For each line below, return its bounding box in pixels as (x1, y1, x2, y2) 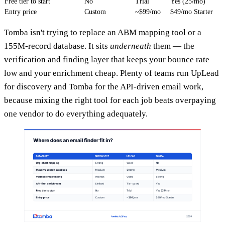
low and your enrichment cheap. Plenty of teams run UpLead (4, 68, 219, 78)
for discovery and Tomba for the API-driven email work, (4, 81, 203, 91)
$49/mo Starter (170, 8, 213, 16)
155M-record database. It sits (4, 41, 110, 51)
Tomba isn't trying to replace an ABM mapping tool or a (4, 27, 201, 37)
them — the (151, 41, 194, 51)
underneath (110, 41, 151, 51)
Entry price (5, 8, 37, 16)
